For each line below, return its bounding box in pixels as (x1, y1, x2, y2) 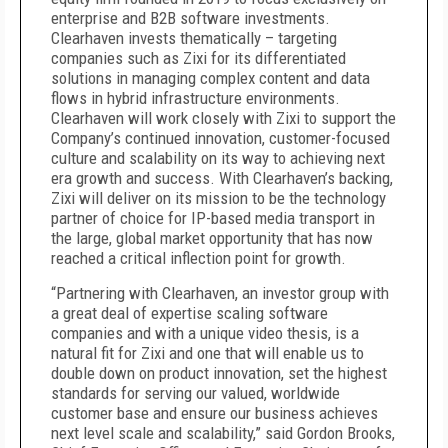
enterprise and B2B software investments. (51, 8, 330, 28)
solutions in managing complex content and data (51, 68, 370, 88)
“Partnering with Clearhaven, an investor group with (51, 283, 389, 303)
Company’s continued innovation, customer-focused (51, 128, 390, 148)
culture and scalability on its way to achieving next (51, 148, 385, 168)
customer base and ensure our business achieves (51, 403, 378, 423)
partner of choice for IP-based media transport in (51, 208, 375, 228)
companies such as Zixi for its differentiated (51, 48, 346, 68)
